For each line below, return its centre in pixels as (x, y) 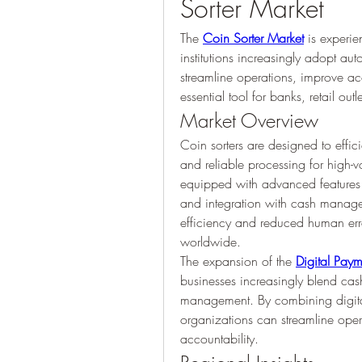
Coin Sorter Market (253, 38)
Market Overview (249, 120)
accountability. (219, 339)
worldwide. (210, 242)
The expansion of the (238, 261)
